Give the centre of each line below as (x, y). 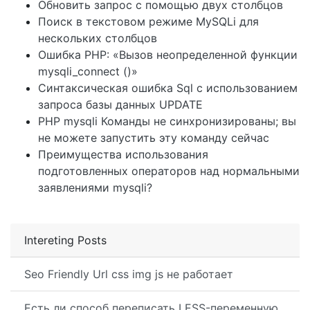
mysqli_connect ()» (88, 71)
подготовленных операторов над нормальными (169, 171)
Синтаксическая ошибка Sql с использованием (168, 88)
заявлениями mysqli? (95, 188)
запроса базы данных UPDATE (120, 104)
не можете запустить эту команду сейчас (154, 138)
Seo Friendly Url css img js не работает (129, 274)
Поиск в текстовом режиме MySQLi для (148, 21)
